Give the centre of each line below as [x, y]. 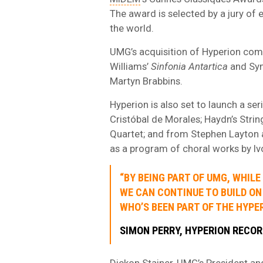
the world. [132, 28]
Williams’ [130, 66]
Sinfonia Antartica [189, 66]
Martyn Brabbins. [146, 81]
